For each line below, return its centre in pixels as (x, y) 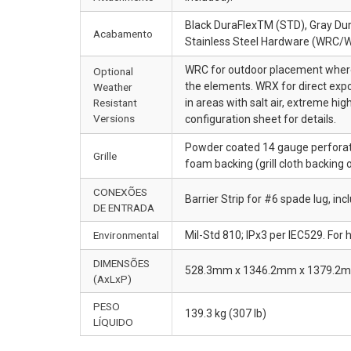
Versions (114, 118)
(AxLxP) (112, 279)
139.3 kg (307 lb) (226, 313)
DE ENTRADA (124, 207)
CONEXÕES (120, 192)
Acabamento (123, 33)
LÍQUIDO (113, 322)
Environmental (126, 235)
